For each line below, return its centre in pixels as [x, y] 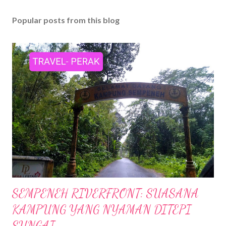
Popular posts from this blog [66, 20]
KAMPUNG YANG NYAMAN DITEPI [102, 209]
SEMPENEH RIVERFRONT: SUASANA [105, 193]
